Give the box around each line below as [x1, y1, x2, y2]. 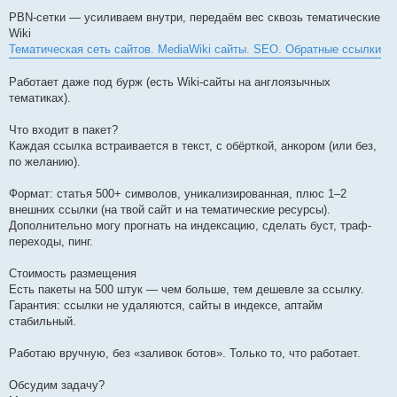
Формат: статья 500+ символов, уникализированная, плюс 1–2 [9, 186, 346, 200]
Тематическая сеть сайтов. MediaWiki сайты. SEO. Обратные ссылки [9, 42, 381, 56]
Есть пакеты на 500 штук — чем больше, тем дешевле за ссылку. [9, 282, 364, 296]
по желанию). [9, 154, 81, 168]
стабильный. [9, 314, 76, 328]
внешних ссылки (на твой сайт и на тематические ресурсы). [9, 202, 331, 216]
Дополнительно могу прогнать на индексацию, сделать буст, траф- [9, 218, 371, 232]
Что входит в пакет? [9, 122, 118, 136]
